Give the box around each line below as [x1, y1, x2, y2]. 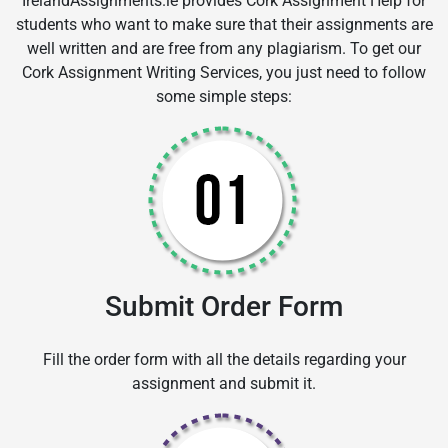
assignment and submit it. [132, 374, 316, 394]
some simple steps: [156, 87, 292, 107]
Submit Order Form [105, 290, 343, 324]
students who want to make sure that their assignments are [15, 15, 433, 35]
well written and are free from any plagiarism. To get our [27, 39, 421, 59]
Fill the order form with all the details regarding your [42, 350, 406, 370]
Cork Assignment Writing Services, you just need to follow [22, 63, 426, 83]
